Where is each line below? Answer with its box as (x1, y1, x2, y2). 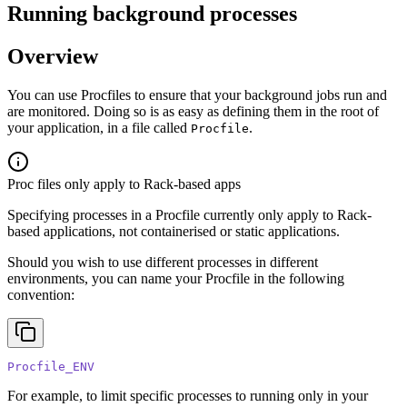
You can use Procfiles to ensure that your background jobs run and (7, 86, 387, 103)
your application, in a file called (7, 119, 191, 135)
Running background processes (7, 2, 297, 26)
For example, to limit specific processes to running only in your (7, 387, 368, 403)
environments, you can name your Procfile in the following (7, 270, 344, 286)
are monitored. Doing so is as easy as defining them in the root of (7, 103, 379, 119)
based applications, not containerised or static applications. (7, 223, 340, 239)
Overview (7, 44, 98, 68)
